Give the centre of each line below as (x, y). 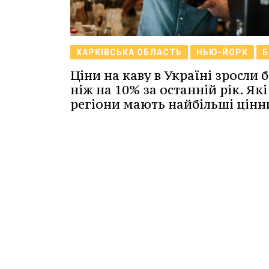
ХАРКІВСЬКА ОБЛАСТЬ (129, 53)
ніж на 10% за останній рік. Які (169, 90)
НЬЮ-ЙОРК (222, 53)
